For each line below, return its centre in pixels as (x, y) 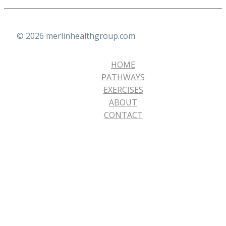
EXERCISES (123, 90)
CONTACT (123, 115)
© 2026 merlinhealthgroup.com (76, 36)
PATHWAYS (123, 77)
